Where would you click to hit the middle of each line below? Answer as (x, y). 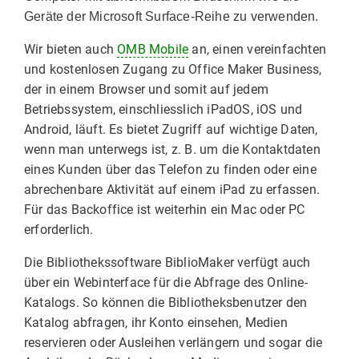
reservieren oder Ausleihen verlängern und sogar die (173, 343)
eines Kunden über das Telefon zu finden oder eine (170, 169)
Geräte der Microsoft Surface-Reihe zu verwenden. (171, 16)
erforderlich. (59, 230)
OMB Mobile (153, 49)
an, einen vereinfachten (258, 49)
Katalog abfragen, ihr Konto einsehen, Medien (156, 323)
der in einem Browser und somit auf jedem (146, 89)
